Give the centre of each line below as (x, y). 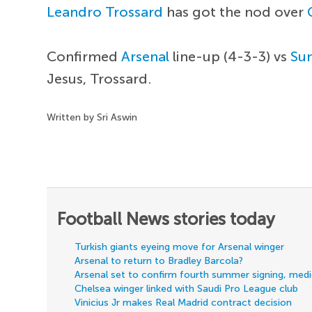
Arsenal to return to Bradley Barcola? (159, 260)
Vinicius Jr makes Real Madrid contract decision (184, 302)
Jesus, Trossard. (100, 78)
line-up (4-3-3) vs (230, 56)
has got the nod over (235, 11)
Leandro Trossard (105, 11)
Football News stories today (166, 219)
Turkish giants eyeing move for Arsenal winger (180, 247)
